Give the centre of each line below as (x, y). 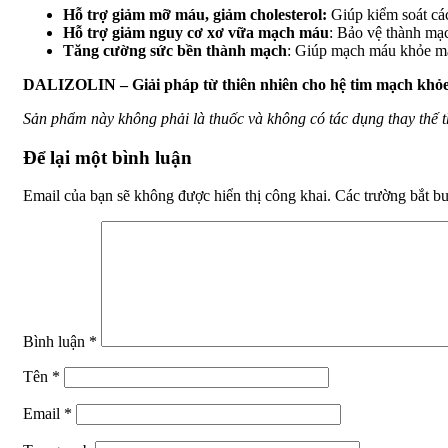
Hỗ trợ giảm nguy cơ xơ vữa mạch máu (196, 32)
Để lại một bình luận (107, 157)
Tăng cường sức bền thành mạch (175, 50)
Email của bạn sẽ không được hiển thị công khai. (177, 196)
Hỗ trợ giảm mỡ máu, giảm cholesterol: (195, 14)
